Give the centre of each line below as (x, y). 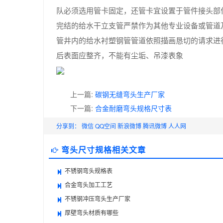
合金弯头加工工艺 (89, 184)
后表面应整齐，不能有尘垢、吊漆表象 (120, 55)
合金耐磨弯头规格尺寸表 (133, 108)
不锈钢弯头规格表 (89, 170)
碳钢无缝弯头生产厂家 (130, 94)
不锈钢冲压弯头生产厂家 (98, 198)
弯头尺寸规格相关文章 (104, 150)
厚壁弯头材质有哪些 (92, 212)
